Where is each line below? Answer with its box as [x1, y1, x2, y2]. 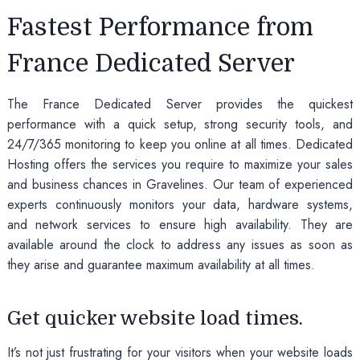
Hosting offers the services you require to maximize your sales [6, 154, 354, 174]
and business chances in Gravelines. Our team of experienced [6, 174, 354, 194]
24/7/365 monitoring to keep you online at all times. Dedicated [6, 134, 354, 153]
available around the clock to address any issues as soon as [6, 235, 354, 254]
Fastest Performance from [6, 13, 313, 41]
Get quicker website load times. [6, 306, 303, 329]
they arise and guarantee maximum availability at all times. [6, 255, 315, 274]
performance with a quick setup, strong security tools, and [6, 114, 354, 133]
